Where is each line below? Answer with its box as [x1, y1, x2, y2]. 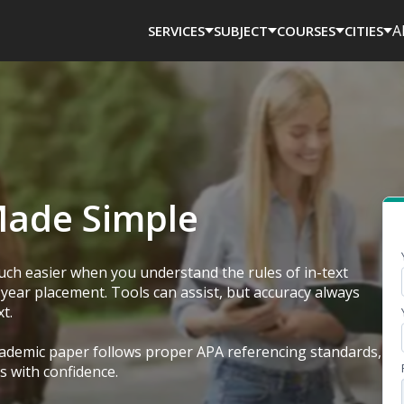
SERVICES [148, 22, 205, 40]
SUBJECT [214, 22, 268, 40]
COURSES [277, 22, 335, 40]
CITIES [344, 22, 383, 40]
